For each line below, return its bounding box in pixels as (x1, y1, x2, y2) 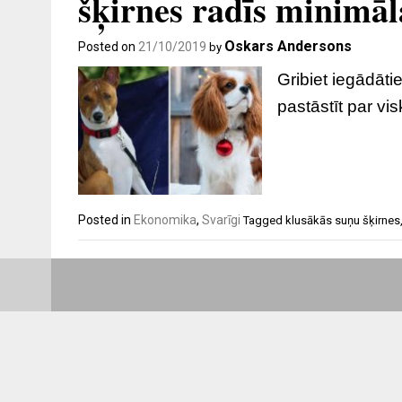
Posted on (78, 39, 138, 54)
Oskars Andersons (224, 37, 352, 55)
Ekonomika (134, 213, 197, 228)
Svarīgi (202, 213, 240, 228)
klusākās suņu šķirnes (285, 214, 400, 228)
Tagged (243, 214, 285, 228)
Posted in (78, 213, 134, 228)
